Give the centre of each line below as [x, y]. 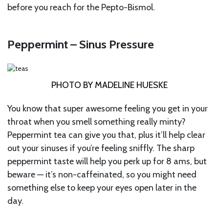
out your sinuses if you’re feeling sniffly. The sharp [101, 148]
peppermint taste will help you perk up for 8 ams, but [107, 161]
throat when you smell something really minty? [97, 121]
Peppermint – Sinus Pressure [81, 44]
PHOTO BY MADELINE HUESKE [109, 85]
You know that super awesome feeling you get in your [108, 108]
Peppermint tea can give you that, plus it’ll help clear [106, 135]
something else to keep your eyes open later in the [102, 187]
